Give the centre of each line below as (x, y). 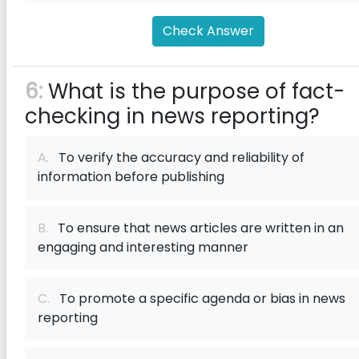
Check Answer (208, 31)
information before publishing (131, 177)
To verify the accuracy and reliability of (177, 157)
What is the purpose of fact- (194, 91)
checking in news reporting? (172, 116)
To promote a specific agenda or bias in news (198, 298)
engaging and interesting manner (143, 247)
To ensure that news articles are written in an (196, 228)
